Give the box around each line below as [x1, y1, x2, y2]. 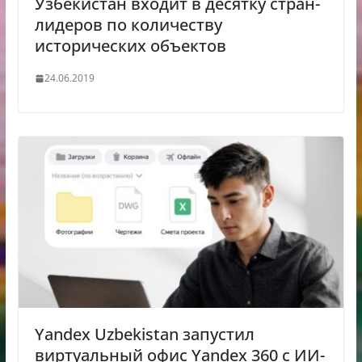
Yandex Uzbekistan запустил [34, 322, 255, 345]
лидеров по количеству [34, 14, 222, 36]
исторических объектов [34, 35, 226, 57]
